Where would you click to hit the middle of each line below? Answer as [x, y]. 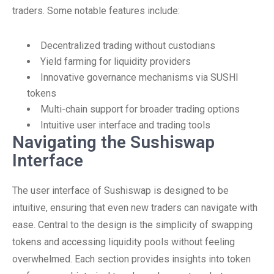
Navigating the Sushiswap [113, 142]
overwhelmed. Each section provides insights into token [131, 259]
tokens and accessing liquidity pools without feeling [124, 242]
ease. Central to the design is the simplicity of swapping [132, 225]
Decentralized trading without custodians [128, 46]
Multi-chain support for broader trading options [140, 109]
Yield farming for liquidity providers [116, 61]
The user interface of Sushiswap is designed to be [120, 191]
